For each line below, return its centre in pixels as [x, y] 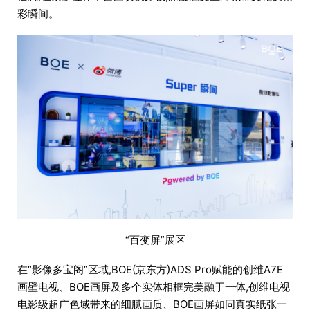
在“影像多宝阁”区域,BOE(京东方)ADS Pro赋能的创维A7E [150, 269]
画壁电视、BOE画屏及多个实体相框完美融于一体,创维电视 [154, 286]
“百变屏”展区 [155, 239]
